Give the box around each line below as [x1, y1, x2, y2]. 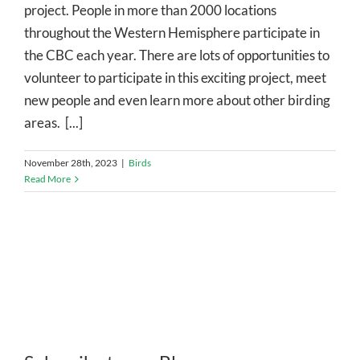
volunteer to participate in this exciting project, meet [24, 68, 326, 86]
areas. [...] [24, 113, 83, 131]
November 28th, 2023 [24, 156, 117, 169]
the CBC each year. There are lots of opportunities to [24, 46, 329, 63]
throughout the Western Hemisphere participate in [24, 23, 320, 41]
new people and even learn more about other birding [24, 91, 330, 108]
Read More [24, 172, 71, 185]
